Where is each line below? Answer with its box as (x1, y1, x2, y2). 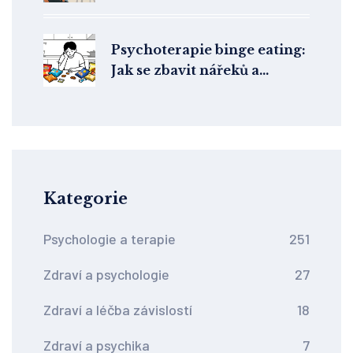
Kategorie (43, 189, 128, 209)
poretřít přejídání (111, 83, 236, 99)
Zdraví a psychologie (43, 266, 169, 284)
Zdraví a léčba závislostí (43, 301, 192, 319)
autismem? (111, 19, 187, 35)
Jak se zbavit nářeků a (111, 62, 259, 79)
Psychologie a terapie (43, 230, 176, 248)
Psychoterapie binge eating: (111, 42, 306, 58)
